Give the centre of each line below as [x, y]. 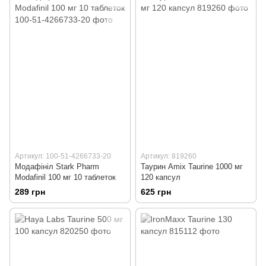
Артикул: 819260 [169, 156]
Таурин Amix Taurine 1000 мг [192, 167]
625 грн [156, 192]
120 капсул [161, 178]
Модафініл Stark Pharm [57, 167]
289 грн [30, 192]
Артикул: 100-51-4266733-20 [63, 156]
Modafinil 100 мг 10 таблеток [65, 178]
